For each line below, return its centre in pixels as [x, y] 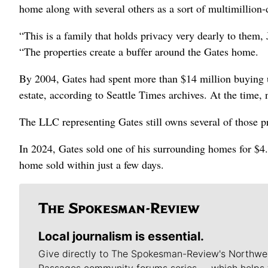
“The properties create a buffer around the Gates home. [139, 51]
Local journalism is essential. [121, 236]
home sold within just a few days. [92, 165]
